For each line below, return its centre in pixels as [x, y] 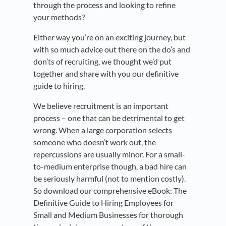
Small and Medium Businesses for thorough [108, 215]
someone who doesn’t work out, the [95, 142]
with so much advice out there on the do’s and [112, 49]
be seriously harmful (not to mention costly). [109, 179]
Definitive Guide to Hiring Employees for [103, 203]
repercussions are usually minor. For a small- [109, 154]
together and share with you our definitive [106, 74]
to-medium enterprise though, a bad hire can [110, 166]
